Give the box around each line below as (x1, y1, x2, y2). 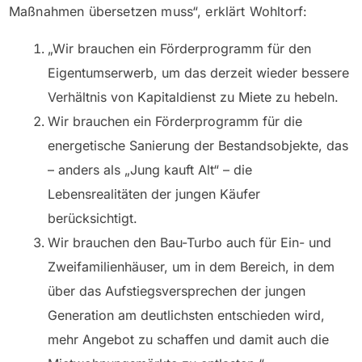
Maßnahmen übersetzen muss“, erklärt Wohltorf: (9, 3, 308, 20)
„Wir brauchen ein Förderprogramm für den (48, 40, 311, 57)
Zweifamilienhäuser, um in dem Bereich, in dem (48, 259, 335, 276)
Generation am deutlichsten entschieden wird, (48, 307, 325, 324)
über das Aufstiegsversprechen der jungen (48, 283, 305, 300)
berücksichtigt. (48, 210, 137, 227)
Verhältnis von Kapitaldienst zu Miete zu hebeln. (48, 89, 339, 106)
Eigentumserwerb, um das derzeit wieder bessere (48, 65, 349, 82)
